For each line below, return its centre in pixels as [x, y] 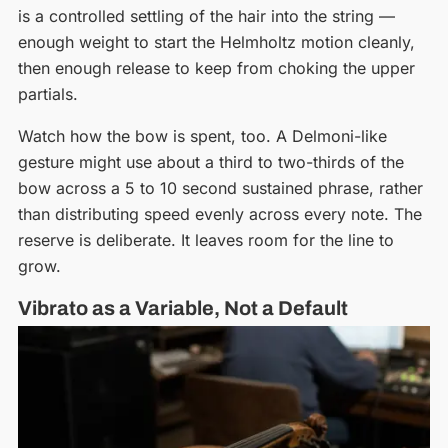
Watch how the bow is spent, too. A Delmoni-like [202, 135]
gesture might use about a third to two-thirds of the [210, 161]
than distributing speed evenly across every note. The [219, 213]
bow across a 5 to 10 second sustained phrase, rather [220, 187]
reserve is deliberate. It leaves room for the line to [205, 239]
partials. [47, 93]
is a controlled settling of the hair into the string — [206, 15]
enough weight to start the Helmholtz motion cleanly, [216, 41]
